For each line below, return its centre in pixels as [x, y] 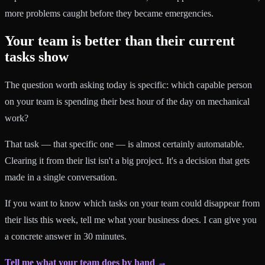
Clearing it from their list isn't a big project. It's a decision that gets [127, 161]
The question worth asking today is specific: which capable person [128, 85]
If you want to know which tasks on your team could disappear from [132, 203]
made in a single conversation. [61, 177]
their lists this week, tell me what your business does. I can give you [131, 220]
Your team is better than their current [120, 41]
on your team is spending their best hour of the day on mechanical [127, 102]
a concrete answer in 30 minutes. [66, 237]
